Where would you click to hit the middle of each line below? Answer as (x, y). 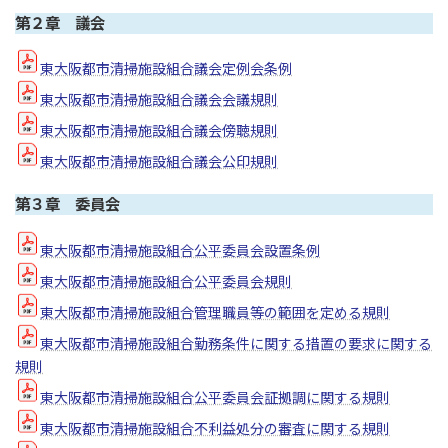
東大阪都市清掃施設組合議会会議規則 (159, 100)
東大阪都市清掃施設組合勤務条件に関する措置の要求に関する (236, 343)
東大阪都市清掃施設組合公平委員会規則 (166, 281)
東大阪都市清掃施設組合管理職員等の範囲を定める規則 (215, 312)
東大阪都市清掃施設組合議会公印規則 (159, 162)
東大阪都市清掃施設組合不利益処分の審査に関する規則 (215, 428)
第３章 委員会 (67, 204)
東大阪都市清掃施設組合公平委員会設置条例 (180, 250)
